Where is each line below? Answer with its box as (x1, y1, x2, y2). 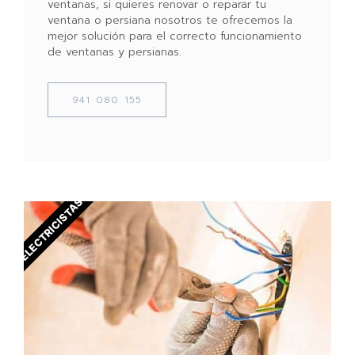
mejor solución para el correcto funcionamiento (48, 27, 302, 44)
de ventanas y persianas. (48, 43, 181, 60)
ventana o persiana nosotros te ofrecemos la (48, 11, 292, 29)
